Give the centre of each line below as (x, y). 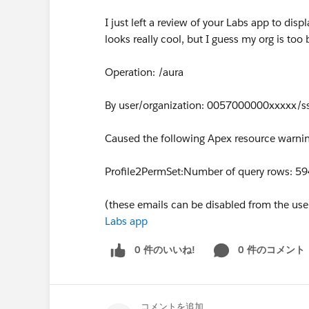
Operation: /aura (144, 72)
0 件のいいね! (165, 250)
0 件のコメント (271, 250)
